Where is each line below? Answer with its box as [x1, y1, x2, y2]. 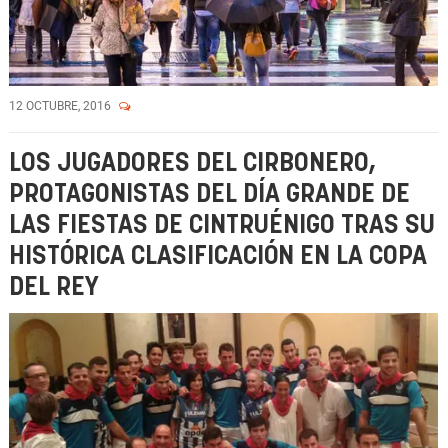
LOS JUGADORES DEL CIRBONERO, [9, 151, 376, 176]
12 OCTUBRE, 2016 [9, 99, 114, 113]
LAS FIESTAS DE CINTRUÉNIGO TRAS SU [9, 213, 435, 238]
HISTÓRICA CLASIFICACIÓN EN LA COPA [9, 244, 427, 269]
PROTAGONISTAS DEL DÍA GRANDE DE [9, 182, 410, 207]
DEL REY [9, 275, 99, 300]
